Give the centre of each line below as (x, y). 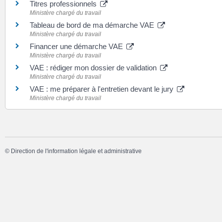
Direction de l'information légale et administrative (76, 151)
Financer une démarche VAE (77, 46)
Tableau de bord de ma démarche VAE (93, 25)
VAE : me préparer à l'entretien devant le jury (103, 89)
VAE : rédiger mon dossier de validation (94, 67)
